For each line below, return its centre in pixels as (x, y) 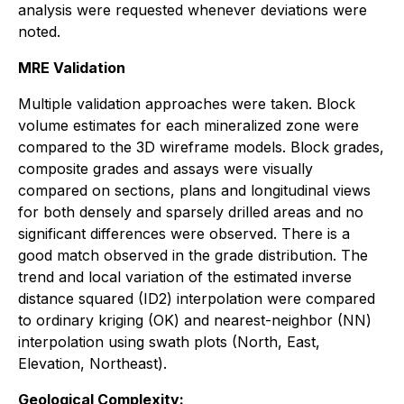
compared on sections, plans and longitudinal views (194, 190)
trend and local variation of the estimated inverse (185, 276)
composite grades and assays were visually (165, 168)
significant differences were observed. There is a (184, 233)
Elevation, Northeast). (92, 363)
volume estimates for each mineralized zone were (188, 125)
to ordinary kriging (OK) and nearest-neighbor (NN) (195, 320)
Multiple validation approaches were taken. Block (187, 103)
